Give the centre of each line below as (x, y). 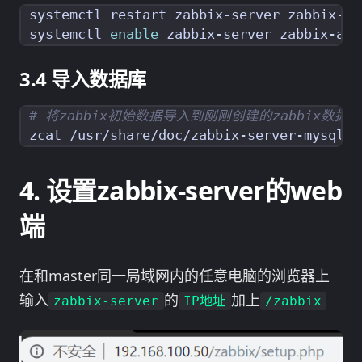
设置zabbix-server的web (194, 191)
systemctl (69, 35)
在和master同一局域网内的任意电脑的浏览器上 (175, 276)
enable (134, 35)
